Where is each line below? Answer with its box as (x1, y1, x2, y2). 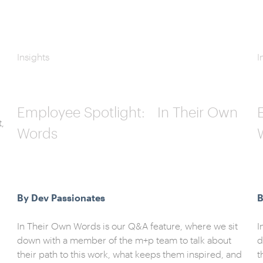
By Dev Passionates (16, 192, 105, 203)
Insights (16, 51, 49, 62)
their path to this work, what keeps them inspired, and (16, 248, 242, 259)
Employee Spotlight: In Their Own (16, 103, 238, 120)
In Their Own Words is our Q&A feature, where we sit (16, 220, 238, 231)
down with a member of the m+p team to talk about (16, 234, 231, 245)
